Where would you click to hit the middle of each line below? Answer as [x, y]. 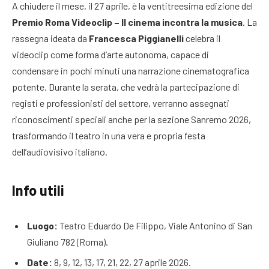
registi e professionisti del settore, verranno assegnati [121, 103]
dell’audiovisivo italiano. [60, 152]
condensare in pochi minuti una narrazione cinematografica [131, 71]
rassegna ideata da [50, 38]
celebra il [202, 38]
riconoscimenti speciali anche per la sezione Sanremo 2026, [131, 119]
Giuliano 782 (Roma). [68, 242]
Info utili [38, 190]
